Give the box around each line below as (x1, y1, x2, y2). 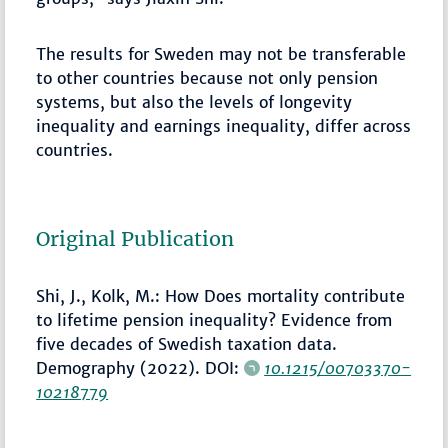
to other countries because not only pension (36, 67, 379, 88)
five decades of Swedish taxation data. (36, 333, 338, 354)
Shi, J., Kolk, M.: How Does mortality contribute (36, 285, 406, 306)
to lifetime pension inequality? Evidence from (36, 309, 393, 330)
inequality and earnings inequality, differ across (36, 115, 412, 136)
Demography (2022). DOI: (36, 357, 245, 378)
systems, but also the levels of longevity (36, 91, 353, 112)
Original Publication (36, 226, 235, 251)
